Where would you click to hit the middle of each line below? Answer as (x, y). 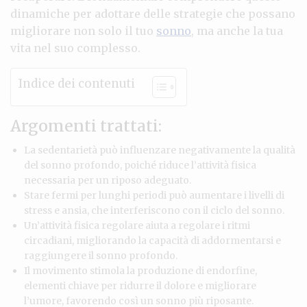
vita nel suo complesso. (75, 48)
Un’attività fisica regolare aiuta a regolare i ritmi (137, 225)
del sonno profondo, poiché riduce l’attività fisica (140, 165)
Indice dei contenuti (76, 83)
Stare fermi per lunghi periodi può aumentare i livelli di (154, 195)
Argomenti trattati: (86, 125)
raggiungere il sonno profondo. (101, 255)
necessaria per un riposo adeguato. (108, 180)
